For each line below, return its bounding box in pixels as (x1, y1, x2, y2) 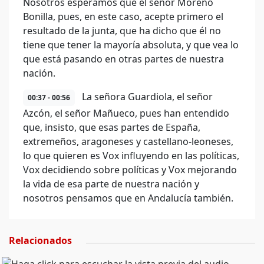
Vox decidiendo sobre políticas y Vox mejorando (23, 163, 237, 176)
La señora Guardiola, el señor (80, 90, 213, 103)
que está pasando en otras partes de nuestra (23, 52, 224, 65)
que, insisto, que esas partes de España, (23, 121, 200, 134)
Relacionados (9, 234, 72, 247)
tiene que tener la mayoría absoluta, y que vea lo (23, 38, 239, 51)
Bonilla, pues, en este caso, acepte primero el (23, 10, 223, 23)
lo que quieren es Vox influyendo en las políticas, (23, 149, 239, 162)
